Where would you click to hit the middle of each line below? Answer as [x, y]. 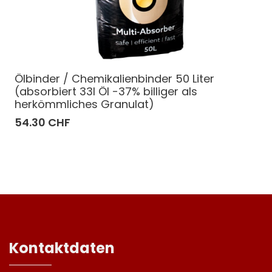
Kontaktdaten [62, 248]
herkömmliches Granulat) [84, 104]
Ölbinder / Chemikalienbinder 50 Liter [114, 78]
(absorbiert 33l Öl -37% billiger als [106, 91]
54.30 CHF [42, 122]
